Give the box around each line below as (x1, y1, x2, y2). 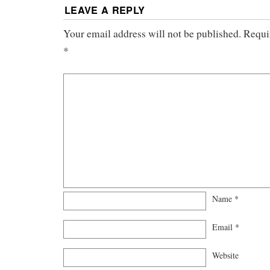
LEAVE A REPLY (64, 2, 145, 17)
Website (212, 250, 239, 262)
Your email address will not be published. (63, 26, 241, 40)
